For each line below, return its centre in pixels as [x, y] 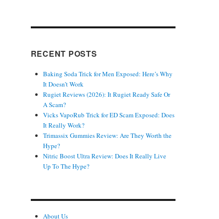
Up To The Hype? [66, 166]
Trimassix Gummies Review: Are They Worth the [107, 135]
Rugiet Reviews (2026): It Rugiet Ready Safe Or [106, 94]
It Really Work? [64, 125]
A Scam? [54, 104]
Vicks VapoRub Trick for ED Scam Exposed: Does [109, 115]
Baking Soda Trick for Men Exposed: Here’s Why [108, 74]
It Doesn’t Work [63, 84]
